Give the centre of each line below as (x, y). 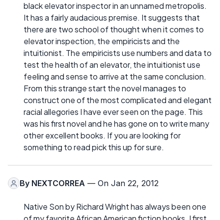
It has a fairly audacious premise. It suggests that (112, 18)
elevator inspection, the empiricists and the (102, 41)
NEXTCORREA (58, 183)
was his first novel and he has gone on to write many (116, 124)
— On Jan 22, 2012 (122, 183)
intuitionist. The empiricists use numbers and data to (118, 53)
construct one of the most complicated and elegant (118, 100)
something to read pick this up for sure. (94, 147)
